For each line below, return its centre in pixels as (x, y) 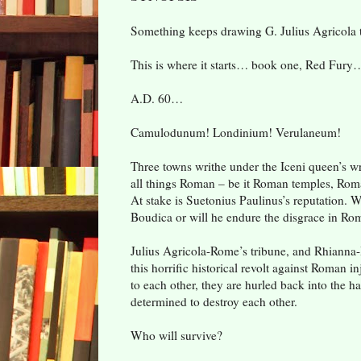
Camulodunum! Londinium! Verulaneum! (236, 132)
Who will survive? (176, 335)
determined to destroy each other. (214, 301)
